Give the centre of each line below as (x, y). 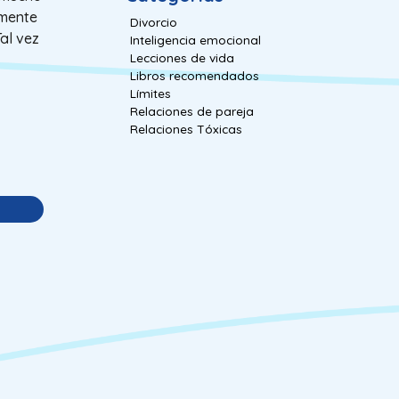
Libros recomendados (195, 75)
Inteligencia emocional (195, 39)
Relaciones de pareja (192, 110)
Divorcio (154, 21)
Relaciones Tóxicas (186, 128)
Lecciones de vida (182, 57)
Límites (151, 93)
